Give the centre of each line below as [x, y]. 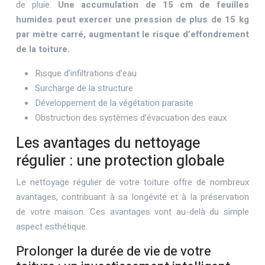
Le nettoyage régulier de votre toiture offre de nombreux [132, 182]
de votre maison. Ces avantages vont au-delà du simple [132, 212]
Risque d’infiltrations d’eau [86, 73]
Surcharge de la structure [84, 88]
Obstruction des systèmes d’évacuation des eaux [131, 118]
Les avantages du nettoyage [108, 143]
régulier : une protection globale [120, 161]
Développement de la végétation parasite [114, 103]
